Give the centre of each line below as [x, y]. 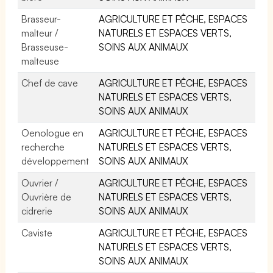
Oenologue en [53, 133]
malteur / [40, 33]
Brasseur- [41, 19]
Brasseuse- [45, 47]
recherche [43, 147]
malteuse [40, 61]
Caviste [37, 232]
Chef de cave [50, 83]
